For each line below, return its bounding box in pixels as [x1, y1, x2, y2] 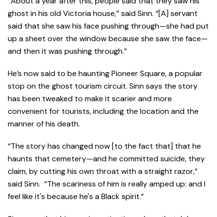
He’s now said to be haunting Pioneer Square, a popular [8, 68, 202, 78]
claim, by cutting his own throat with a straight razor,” [8, 166, 198, 176]
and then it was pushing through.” [8, 46, 127, 56]
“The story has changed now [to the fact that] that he [8, 140, 201, 151]
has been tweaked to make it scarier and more [8, 93, 172, 104]
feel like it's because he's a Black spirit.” [8, 191, 144, 201]
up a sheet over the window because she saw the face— [8, 33, 208, 44]
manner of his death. [8, 118, 82, 129]
